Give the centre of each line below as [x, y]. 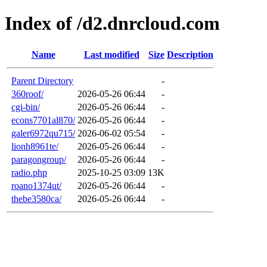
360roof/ [27, 94]
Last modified [111, 54]
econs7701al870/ [43, 120]
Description [190, 54]
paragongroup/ [39, 159]
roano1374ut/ [36, 185]
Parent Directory [42, 80]
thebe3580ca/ [36, 198]
